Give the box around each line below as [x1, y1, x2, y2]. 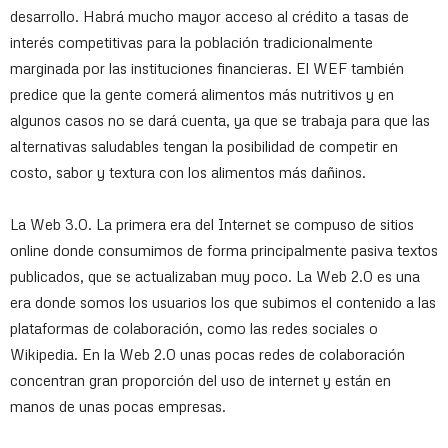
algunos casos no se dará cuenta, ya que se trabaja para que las [10, 111, 430, 129]
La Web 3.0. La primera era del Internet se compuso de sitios [10, 215, 414, 233]
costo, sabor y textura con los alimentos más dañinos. [10, 163, 366, 181]
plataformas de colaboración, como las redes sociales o [10, 319, 378, 337]
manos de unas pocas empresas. [10, 397, 226, 415]
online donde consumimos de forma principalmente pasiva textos [10, 241, 438, 259]
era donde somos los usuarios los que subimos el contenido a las [10, 293, 436, 311]
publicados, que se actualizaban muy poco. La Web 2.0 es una [10, 267, 420, 285]
